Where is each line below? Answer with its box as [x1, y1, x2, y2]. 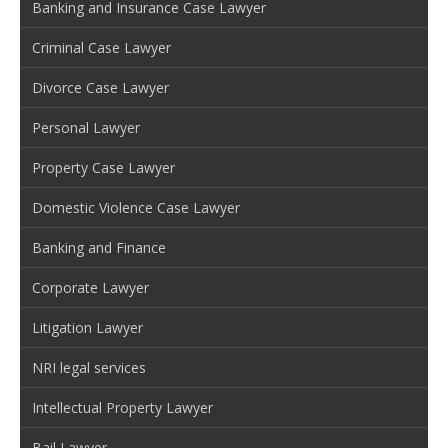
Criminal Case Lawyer [32, 37, 171, 57]
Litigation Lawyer [32, 317, 143, 337]
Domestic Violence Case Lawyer [32, 197, 240, 217]
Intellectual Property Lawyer [32, 397, 213, 417]
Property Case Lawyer [32, 157, 175, 177]
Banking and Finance [32, 237, 166, 257]
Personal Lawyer [32, 117, 140, 137]
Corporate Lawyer [32, 277, 149, 297]
